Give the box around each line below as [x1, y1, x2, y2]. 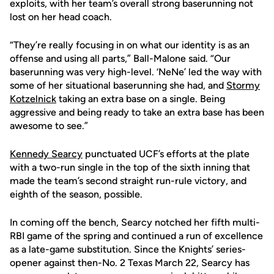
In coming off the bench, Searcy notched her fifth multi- [10, 217, 260, 228]
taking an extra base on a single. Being [56, 93, 225, 105]
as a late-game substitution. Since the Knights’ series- [10, 243, 246, 255]
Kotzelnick [10, 93, 56, 105]
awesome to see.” [10, 120, 88, 131]
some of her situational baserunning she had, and [10, 80, 226, 91]
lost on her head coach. [10, 11, 112, 23]
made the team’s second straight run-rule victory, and [10, 175, 246, 187]
